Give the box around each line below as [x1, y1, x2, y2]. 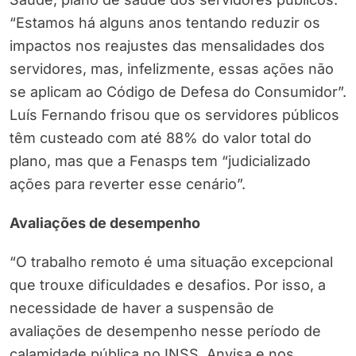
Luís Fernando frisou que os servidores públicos [10, 106, 339, 124]
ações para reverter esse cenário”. [10, 176, 246, 193]
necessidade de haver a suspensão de [10, 300, 274, 317]
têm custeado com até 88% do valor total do [10, 130, 311, 147]
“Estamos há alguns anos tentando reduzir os [10, 14, 320, 32]
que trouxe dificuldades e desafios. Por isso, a [10, 277, 326, 294]
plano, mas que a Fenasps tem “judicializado [10, 153, 311, 170]
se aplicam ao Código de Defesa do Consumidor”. [10, 83, 346, 101]
